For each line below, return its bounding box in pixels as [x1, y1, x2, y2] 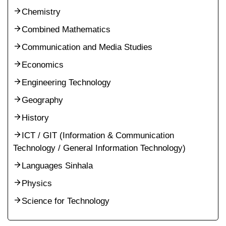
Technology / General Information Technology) [13, 143, 186, 153]
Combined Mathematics [22, 25, 110, 34]
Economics [22, 60, 64, 70]
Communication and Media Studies [22, 42, 152, 52]
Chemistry [22, 7, 61, 17]
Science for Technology [22, 196, 109, 206]
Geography [22, 95, 63, 105]
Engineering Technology [22, 78, 111, 87]
